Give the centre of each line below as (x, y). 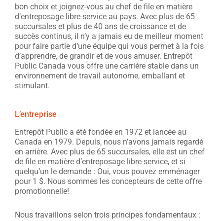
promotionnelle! (42, 191)
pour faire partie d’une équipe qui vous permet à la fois (109, 46)
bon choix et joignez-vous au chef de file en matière (104, 7)
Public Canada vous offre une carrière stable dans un (107, 66)
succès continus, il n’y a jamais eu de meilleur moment (109, 36)
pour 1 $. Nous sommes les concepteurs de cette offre (108, 181)
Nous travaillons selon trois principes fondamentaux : (108, 215)
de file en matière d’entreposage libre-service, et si (100, 162)
